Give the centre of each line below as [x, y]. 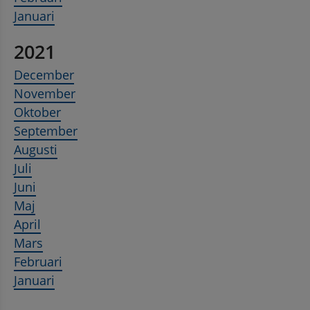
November [45, 94]
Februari [38, 262]
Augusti [36, 150]
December [44, 75]
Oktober [37, 112]
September [46, 131]
